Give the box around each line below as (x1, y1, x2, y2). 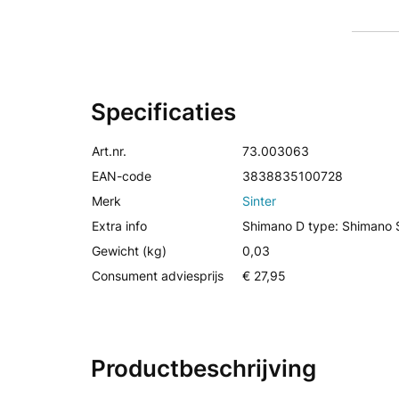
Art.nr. (92, 143, 126, 159)
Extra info (92, 218, 147, 233)
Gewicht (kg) (92, 243, 167, 258)
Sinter (242, 193, 276, 208)
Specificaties (91, 98, 236, 126)
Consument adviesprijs (92, 268, 224, 283)
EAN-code (92, 168, 151, 183)
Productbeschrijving (91, 354, 316, 382)
